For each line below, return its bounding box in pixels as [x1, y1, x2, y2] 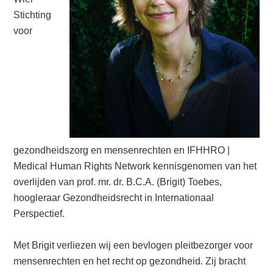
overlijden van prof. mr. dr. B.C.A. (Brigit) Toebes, [13, 177, 222, 187]
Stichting [13, 10, 52, 20]
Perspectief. [13, 208, 65, 219]
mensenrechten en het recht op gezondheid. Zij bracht [13, 256, 246, 266]
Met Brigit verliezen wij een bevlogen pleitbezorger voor [13, 240, 253, 250]
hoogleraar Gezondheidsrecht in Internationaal [13, 193, 214, 203]
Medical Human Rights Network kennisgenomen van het [13, 161, 257, 171]
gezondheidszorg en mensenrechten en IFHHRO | [13, 145, 230, 155]
